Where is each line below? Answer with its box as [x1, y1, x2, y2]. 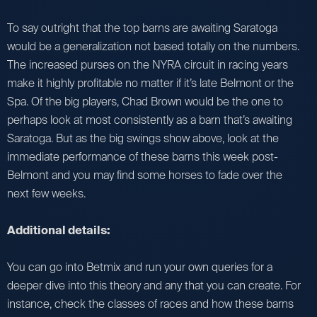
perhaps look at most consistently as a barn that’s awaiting [7, 112, 292, 127]
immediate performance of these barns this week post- [7, 149, 278, 164]
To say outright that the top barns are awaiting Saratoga [7, 20, 277, 35]
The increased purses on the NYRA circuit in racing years [7, 57, 288, 72]
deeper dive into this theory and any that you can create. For [7, 277, 301, 293]
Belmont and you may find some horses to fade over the [7, 167, 282, 183]
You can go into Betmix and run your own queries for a [7, 259, 272, 275]
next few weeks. [7, 185, 86, 201]
